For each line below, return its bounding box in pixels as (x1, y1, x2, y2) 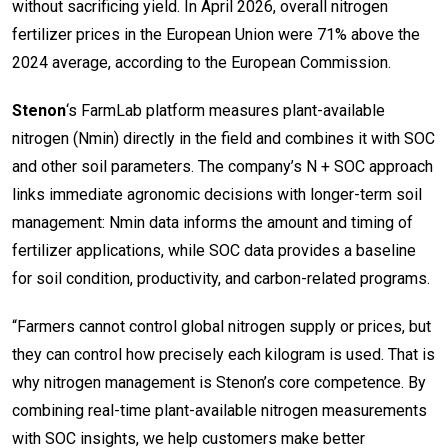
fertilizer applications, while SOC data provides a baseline (12, 240, 416, 260)
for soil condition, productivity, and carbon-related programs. (12, 268, 430, 288)
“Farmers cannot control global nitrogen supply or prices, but (12, 316, 431, 336)
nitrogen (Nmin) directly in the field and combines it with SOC (12, 128, 435, 148)
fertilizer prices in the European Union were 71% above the (12, 24, 420, 44)
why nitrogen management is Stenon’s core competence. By (12, 372, 426, 392)
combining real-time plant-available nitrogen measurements (12, 400, 427, 420)
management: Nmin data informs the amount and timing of (12, 212, 413, 232)
